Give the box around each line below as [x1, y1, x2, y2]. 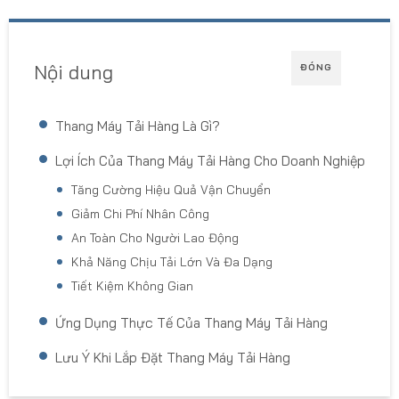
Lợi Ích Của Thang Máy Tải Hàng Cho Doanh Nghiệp [54, 151, 365, 169]
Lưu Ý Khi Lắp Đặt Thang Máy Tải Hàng [54, 348, 290, 366]
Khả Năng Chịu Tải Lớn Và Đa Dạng [71, 253, 273, 269]
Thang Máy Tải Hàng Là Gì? [54, 117, 220, 134]
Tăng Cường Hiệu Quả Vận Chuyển [71, 181, 272, 197]
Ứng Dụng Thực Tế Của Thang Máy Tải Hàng [54, 313, 328, 331]
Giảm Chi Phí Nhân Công [71, 205, 210, 221]
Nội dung [33, 60, 113, 85]
